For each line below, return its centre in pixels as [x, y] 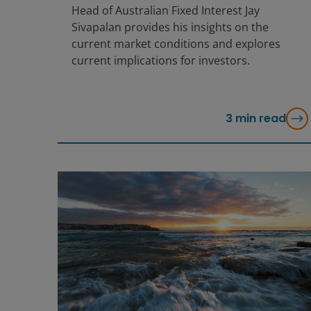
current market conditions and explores [176, 44]
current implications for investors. [160, 61]
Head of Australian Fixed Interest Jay [165, 11]
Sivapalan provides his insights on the [170, 27]
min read [260, 118]
